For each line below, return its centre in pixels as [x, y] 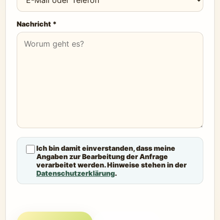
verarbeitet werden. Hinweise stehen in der [111, 165]
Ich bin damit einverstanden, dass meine [106, 148]
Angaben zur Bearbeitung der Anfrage [102, 156]
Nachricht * [37, 24]
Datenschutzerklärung [76, 173]
